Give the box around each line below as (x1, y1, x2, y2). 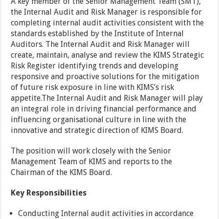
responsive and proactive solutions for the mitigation (11, 72, 199, 81)
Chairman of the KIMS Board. (11, 168, 112, 177)
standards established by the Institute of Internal (11, 29, 184, 38)
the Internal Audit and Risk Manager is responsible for (11, 7, 202, 17)
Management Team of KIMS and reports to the (11, 157, 173, 166)
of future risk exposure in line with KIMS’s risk (11, 83, 175, 92)
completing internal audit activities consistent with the (11, 18, 204, 27)
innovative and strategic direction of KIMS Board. (11, 126, 184, 135)
